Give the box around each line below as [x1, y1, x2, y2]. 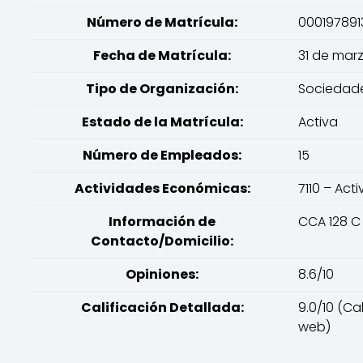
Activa [298, 113, 338, 131]
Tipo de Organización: [86, 79, 238, 98]
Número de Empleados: [83, 146, 241, 164]
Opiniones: [126, 265, 199, 284]
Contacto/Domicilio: [91, 232, 233, 250]
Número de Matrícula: [87, 13, 237, 32]
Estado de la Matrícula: [81, 113, 243, 131]
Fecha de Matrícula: [93, 46, 231, 65]
